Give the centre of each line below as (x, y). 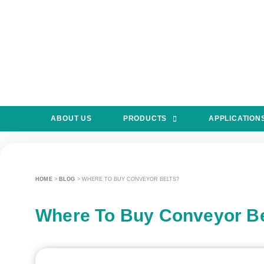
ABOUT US (71, 118)
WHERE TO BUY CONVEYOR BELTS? (130, 179)
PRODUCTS (145, 118)
